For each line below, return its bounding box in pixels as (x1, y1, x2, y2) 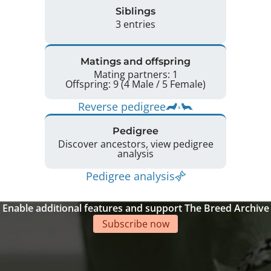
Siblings (116, 5, 155, 17)
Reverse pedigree (78, 99, 166, 114)
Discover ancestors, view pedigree (57, 137, 214, 151)
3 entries (116, 17, 155, 31)
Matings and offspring (80, 55, 191, 67)
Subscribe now (102, 217, 169, 230)
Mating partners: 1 (93, 67, 178, 81)
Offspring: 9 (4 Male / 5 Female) (170, 77, 206, 91)
